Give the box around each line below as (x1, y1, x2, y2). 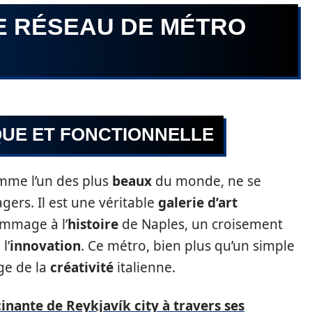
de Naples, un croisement (118, 215, 283, 233)
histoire (68, 215, 118, 233)
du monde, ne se (152, 172, 261, 190)
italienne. (114, 258, 175, 276)
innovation (10, 237, 81, 255)
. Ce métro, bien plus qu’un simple (81, 237, 295, 255)
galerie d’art (158, 194, 237, 212)
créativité (50, 258, 114, 276)
